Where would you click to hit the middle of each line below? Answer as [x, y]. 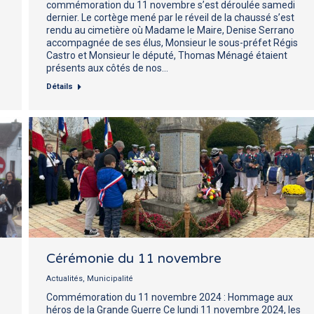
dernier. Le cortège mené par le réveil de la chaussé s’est [170, 17]
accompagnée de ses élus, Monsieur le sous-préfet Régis [172, 42]
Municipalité [110, 278]
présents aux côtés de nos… [107, 68]
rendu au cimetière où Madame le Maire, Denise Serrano [170, 30]
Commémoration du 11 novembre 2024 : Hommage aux [170, 297]
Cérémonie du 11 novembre [134, 258]
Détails [60, 86]
